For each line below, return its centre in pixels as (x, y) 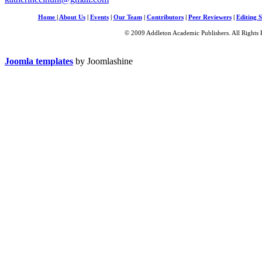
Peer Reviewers (210, 17)
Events (99, 17)
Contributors (165, 17)
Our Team (127, 17)
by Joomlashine (103, 61)
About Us (72, 17)
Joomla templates (39, 61)
